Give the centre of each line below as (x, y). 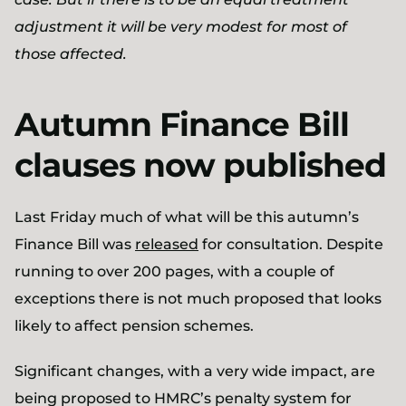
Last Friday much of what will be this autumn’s (187, 217)
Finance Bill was (75, 244)
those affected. (71, 54)
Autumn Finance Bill (182, 124)
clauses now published (200, 165)
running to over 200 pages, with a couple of (174, 271)
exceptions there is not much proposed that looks (198, 299)
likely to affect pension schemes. (134, 326)
